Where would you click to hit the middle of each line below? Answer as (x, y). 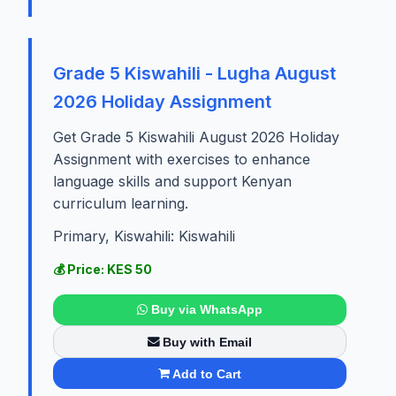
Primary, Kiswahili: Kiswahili (144, 236)
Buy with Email (208, 342)
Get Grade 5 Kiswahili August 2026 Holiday (196, 137)
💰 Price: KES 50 (103, 269)
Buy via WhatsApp (206, 310)
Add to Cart (207, 373)
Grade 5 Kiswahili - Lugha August (194, 73)
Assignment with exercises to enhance (182, 159)
